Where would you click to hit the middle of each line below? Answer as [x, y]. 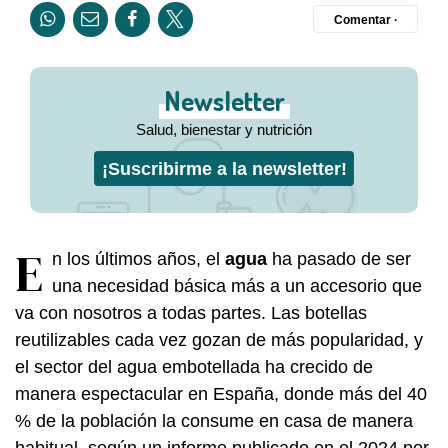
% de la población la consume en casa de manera [214, 420]
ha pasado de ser [339, 258]
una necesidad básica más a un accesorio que [237, 285]
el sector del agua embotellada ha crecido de [194, 366]
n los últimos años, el [138, 258]
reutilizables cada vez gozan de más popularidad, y [219, 339]
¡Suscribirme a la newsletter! [224, 168]
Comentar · [365, 19]
